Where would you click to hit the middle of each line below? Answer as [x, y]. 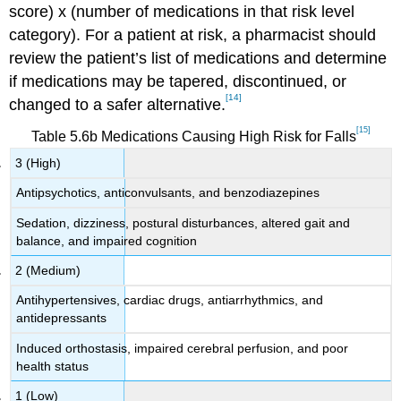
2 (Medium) [48, 270]
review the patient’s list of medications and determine [198, 59]
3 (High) [38, 162]
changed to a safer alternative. [118, 105]
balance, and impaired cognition [107, 240]
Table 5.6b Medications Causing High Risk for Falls [193, 137]
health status [53, 366]
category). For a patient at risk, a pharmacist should [193, 35]
